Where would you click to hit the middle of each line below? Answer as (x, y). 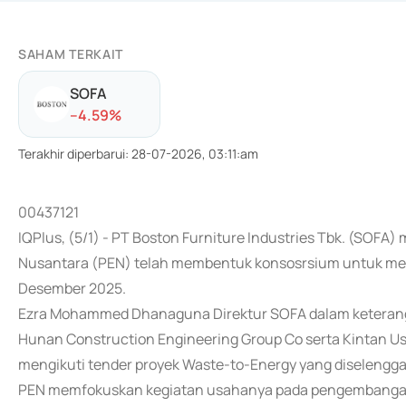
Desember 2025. (72, 288)
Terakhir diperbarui (72, 154)
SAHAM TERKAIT (71, 54)
